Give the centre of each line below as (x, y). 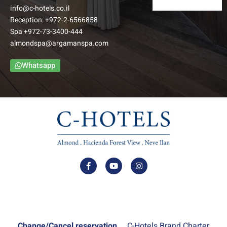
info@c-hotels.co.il (40, 8)
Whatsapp (39, 65)
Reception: (28, 20)
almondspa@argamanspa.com (59, 43)
